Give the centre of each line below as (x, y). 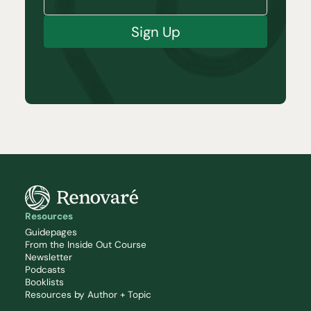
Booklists (44, 282)
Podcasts (45, 269)
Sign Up (155, 31)
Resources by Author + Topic (88, 294)
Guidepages (51, 232)
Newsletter (49, 257)
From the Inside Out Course (86, 244)
